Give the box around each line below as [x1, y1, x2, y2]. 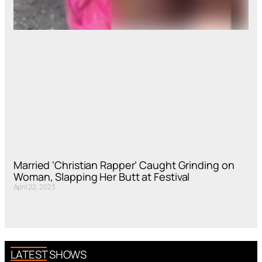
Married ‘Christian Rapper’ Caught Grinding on [13, 157, 235, 172]
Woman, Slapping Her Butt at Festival [13, 169, 190, 184]
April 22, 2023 [13, 181, 56, 192]
